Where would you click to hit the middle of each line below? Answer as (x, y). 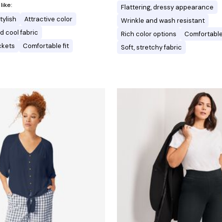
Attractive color (48, 19)
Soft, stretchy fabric (151, 47)
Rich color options (149, 34)
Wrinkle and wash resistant (163, 20)
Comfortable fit (46, 46)
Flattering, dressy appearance (167, 7)
